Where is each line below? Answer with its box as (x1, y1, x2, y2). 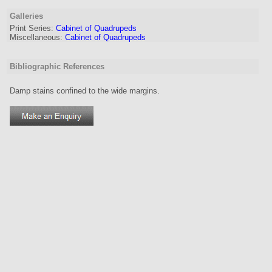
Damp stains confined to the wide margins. (10, 86, 160, 95)
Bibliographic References (10, 62, 104, 71)
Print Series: (10, 24, 53, 33)
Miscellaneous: (10, 33, 63, 42)
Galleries (10, 12, 43, 21)
